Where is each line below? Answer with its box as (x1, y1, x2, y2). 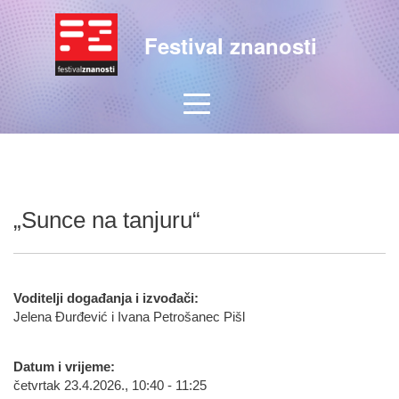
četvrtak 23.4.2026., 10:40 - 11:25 (13, 379, 207, 393)
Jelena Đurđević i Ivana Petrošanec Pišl (13, 310, 245, 324)
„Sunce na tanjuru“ (13, 207, 200, 233)
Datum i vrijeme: (13, 360, 115, 374)
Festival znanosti (143, 30, 317, 61)
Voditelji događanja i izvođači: (13, 291, 199, 305)
